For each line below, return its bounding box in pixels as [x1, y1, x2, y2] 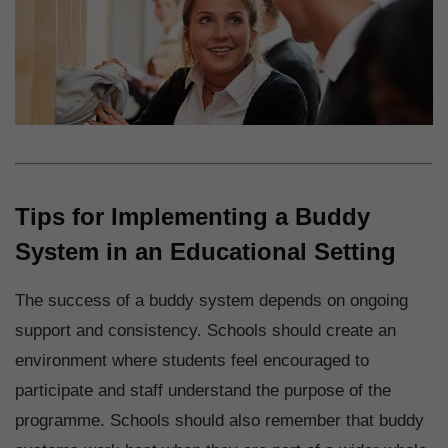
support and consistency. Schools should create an [15, 320, 396, 340]
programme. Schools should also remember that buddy [15, 410, 424, 430]
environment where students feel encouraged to [15, 350, 369, 370]
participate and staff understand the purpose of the [15, 380, 391, 400]
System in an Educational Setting [15, 237, 396, 265]
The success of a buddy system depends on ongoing [15, 290, 408, 310]
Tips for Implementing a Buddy [15, 202, 370, 230]
